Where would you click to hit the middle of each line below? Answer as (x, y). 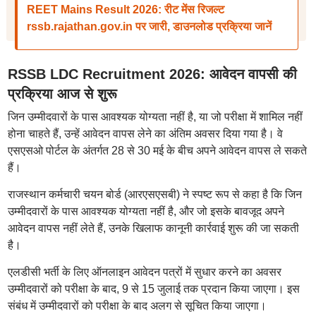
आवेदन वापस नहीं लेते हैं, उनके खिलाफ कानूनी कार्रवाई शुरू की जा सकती (153, 228)
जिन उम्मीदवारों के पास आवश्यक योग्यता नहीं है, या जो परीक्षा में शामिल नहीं (155, 117)
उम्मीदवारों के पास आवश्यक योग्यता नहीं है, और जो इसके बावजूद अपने (146, 211)
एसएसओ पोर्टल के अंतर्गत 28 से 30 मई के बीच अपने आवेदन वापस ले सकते (157, 151)
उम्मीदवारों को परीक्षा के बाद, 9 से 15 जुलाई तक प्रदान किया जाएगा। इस (153, 289)
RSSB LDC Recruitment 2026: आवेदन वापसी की (152, 74)
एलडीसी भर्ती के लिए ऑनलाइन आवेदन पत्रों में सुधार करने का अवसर (144, 272)
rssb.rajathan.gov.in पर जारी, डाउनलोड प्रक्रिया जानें (149, 26)
